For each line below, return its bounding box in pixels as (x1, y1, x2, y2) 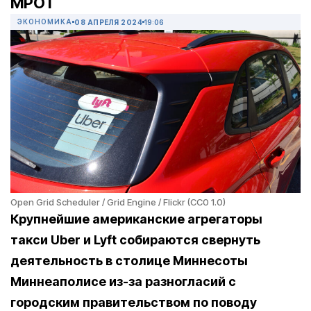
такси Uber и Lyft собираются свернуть (10, 233, 260, 248)
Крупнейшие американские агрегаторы (10, 212, 262, 227)
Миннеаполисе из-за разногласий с (10, 274, 236, 289)
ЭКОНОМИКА (17, 17, 72, 26)
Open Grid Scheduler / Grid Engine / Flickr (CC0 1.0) (10, 196, 226, 208)
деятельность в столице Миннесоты (10, 253, 248, 269)
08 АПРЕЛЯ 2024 (74, 17, 142, 26)
